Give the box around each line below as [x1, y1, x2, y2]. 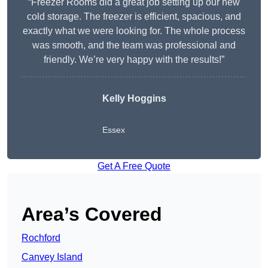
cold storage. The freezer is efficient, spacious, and [27, 11, 241, 22]
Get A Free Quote [98, 161, 170, 172]
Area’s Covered [22, 203, 162, 226]
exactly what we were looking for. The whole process [23, 26, 245, 36]
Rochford [22, 233, 60, 243]
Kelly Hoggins [102, 93, 166, 104]
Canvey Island [22, 252, 83, 263]
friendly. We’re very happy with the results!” [44, 54, 224, 65]
